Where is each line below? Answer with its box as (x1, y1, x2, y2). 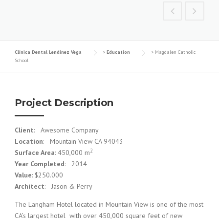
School (15, 57, 28, 64)
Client (15, 126, 34, 135)
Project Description (15, 97, 114, 109)
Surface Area (15, 148, 55, 157)
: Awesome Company (34, 126, 99, 135)
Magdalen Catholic (155, 49, 196, 56)
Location (15, 137, 43, 146)
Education (107, 49, 130, 56)
